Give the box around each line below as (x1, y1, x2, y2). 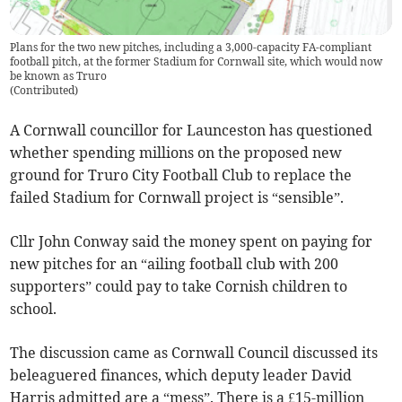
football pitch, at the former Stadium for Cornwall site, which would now (10, 54, 383, 68)
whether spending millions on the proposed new (10, 143, 343, 162)
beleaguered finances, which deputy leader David (10, 365, 353, 384)
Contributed (13, 83, 75, 97)
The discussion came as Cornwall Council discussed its (10, 343, 379, 362)
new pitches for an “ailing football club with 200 (10, 254, 339, 273)
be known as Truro (10, 68, 108, 83)
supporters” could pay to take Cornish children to (10, 276, 348, 295)
